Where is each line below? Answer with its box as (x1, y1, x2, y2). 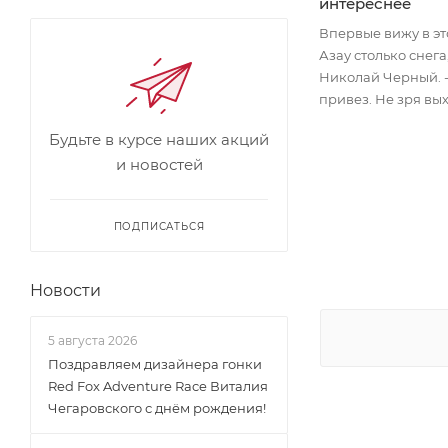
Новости (30, 281, 101, 300)
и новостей (115, 155, 203, 174)
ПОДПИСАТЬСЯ (113, 220, 205, 233)
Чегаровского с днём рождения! (48, 400, 266, 416)
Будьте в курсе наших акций (49, 130, 269, 149)
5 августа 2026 (48, 333, 137, 348)
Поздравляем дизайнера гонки (48, 356, 262, 372)
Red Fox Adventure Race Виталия (48, 378, 268, 394)
